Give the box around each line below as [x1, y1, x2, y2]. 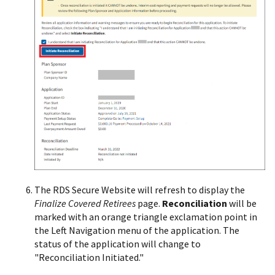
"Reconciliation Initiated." [34, 251, 144, 264]
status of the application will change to [34, 238, 201, 250]
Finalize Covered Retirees [34, 197, 136, 210]
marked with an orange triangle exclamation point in [34, 211, 257, 223]
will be [229, 197, 257, 210]
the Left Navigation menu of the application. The [34, 224, 239, 237]
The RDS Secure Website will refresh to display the [34, 184, 245, 196]
